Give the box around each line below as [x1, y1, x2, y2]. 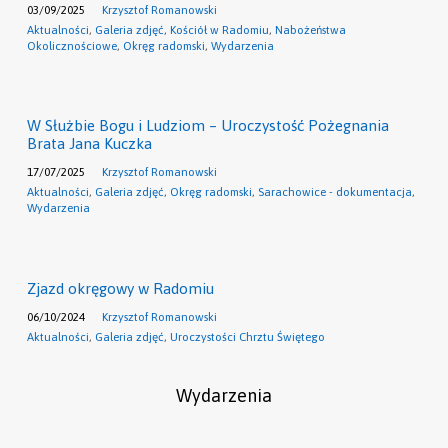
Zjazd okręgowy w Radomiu [26, 279, 214, 297]
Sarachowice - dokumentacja [257, 185, 412, 199]
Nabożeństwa [274, 22, 346, 36]
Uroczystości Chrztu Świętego [169, 329, 325, 343]
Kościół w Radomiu [169, 22, 269, 36]
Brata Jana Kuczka [26, 135, 152, 153]
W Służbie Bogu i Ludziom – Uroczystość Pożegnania [26, 117, 389, 135]
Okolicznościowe [26, 38, 117, 52]
